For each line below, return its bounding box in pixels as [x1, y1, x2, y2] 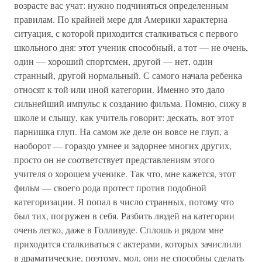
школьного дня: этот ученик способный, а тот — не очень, [14, 40, 248, 53]
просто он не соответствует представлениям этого [14, 153, 215, 166]
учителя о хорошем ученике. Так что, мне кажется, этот [14, 167, 236, 180]
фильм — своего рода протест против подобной [14, 181, 206, 194]
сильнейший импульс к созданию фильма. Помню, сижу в [14, 96, 247, 109]
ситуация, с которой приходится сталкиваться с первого [14, 26, 238, 39]
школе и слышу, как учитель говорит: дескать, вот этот [14, 111, 234, 123]
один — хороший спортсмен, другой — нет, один [14, 54, 213, 67]
